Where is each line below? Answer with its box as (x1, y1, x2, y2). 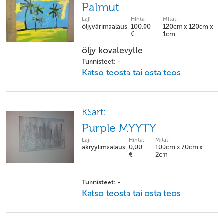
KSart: (82, 107, 106, 118)
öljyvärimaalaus (82, 23, 127, 30)
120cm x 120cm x (163, 23, 213, 30)
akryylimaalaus (82, 144, 125, 151)
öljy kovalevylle (82, 45, 143, 55)
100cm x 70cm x (155, 144, 203, 151)
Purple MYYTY (82, 121, 156, 135)
